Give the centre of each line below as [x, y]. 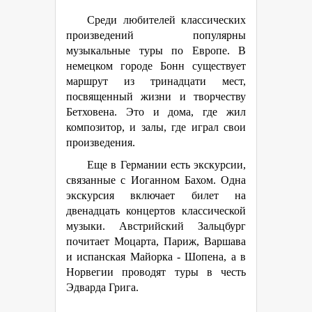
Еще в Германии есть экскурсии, [166, 165]
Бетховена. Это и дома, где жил [156, 112]
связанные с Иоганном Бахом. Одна [156, 180]
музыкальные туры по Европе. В [156, 50]
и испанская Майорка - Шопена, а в [156, 257]
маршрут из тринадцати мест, [156, 81]
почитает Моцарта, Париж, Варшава [156, 241]
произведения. [101, 142]
